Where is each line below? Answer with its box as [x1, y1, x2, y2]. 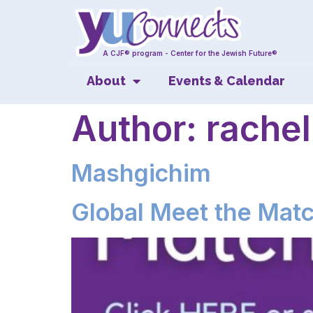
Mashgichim [71, 158, 211, 187]
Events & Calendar [168, 73, 285, 88]
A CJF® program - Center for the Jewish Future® [103, 48, 277, 57]
